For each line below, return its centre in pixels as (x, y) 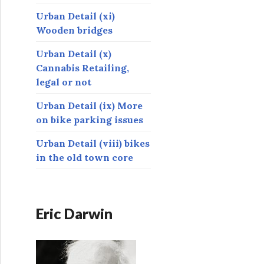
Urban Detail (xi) (75, 16)
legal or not (64, 82)
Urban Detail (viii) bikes (93, 143)
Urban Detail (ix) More (89, 105)
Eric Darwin (74, 213)
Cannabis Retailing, (82, 67)
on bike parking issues (90, 119)
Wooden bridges (74, 30)
